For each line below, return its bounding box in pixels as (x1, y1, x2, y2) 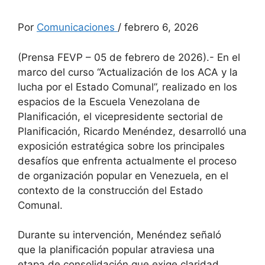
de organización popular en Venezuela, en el (18, 169, 228, 182)
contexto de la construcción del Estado (18, 184, 203, 196)
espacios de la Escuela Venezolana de (18, 95, 200, 108)
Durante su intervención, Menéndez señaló (18, 229, 221, 241)
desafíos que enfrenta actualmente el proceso (18, 154, 237, 167)
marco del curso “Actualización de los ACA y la (18, 66, 238, 78)
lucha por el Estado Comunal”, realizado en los (18, 80, 237, 93)
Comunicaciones (37, 21, 118, 34)
